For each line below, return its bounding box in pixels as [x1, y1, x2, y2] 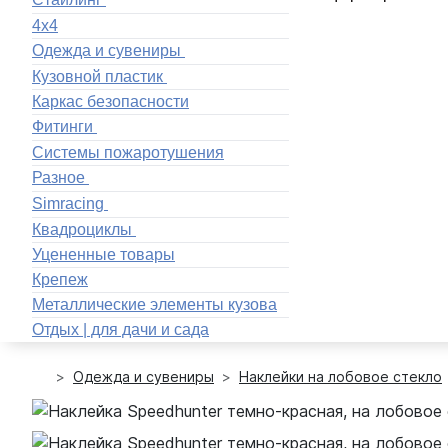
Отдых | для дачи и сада [32, 321, 209, 339]
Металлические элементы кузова [32, 296, 277, 314]
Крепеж [32, 271, 88, 289]
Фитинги [32, 118, 93, 136]
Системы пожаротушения [32, 144, 224, 162]
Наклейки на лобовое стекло [239, 368, 442, 386]
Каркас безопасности [32, 93, 189, 111]
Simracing [32, 194, 104, 212]
